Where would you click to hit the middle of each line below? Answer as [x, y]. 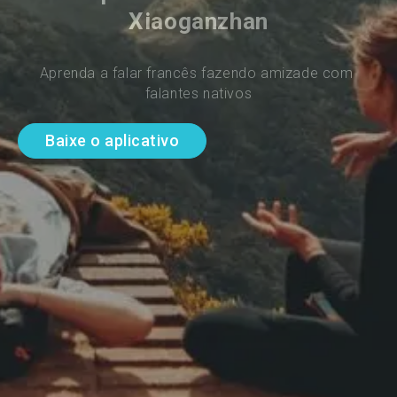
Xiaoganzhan [198, 21]
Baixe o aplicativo [112, 141]
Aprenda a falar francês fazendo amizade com [198, 73]
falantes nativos [198, 93]
